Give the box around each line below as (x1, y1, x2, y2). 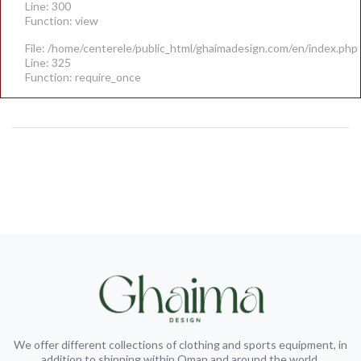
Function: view (25, 13, 98, 27)
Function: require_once (25, 69, 141, 84)
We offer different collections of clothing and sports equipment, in (14, 337, 347, 351)
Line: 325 (25, 55, 71, 69)
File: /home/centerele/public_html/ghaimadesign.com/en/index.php (25, 40, 358, 55)
